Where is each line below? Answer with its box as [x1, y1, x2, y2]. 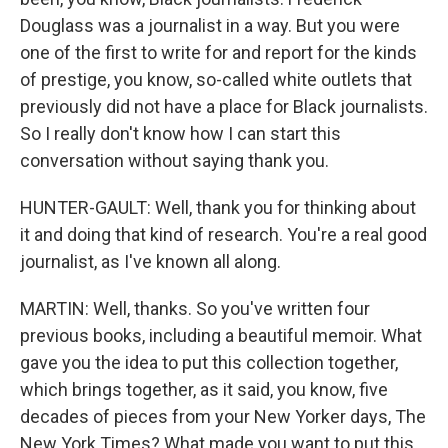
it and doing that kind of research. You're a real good [20, 223, 427, 245]
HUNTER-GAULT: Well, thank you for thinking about [20, 196, 416, 218]
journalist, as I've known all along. [20, 250, 281, 272]
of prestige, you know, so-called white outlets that [20, 68, 412, 90]
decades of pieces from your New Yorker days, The [20, 405, 426, 427]
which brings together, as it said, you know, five [20, 378, 388, 400]
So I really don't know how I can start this [20, 122, 341, 144]
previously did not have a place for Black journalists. [20, 95, 428, 117]
